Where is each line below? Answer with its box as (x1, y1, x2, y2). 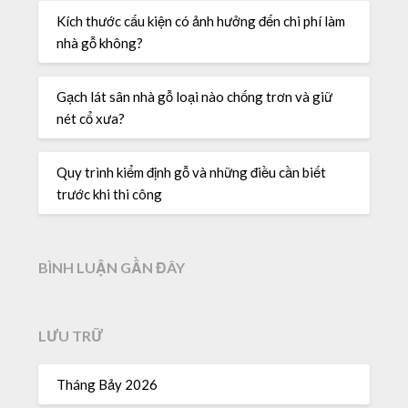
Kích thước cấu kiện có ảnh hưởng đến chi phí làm (56, 12, 346, 29)
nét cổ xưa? (56, 109, 131, 127)
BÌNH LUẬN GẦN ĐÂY (38, 259, 186, 277)
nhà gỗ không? (56, 34, 144, 51)
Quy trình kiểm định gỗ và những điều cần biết (56, 163, 327, 180)
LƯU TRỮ (38, 327, 104, 345)
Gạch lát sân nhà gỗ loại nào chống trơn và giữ (56, 87, 333, 105)
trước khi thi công (56, 185, 168, 202)
